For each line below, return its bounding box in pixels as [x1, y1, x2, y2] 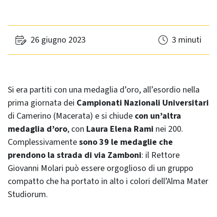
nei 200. [154, 123, 183, 135]
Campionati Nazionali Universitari [77, 97, 209, 109]
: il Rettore [141, 149, 180, 161]
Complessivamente [8, 136, 77, 148]
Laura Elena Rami [86, 123, 154, 135]
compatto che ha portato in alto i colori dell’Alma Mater [8, 175, 208, 187]
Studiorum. [8, 188, 48, 201]
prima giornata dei [8, 97, 77, 109]
